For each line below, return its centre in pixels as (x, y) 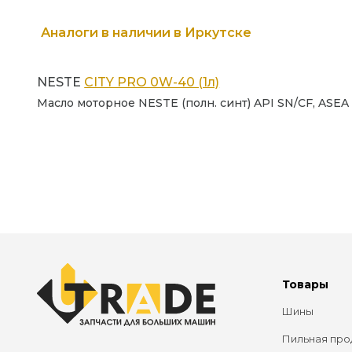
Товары (305, 284)
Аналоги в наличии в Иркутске (146, 33)
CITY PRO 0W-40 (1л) (152, 82)
